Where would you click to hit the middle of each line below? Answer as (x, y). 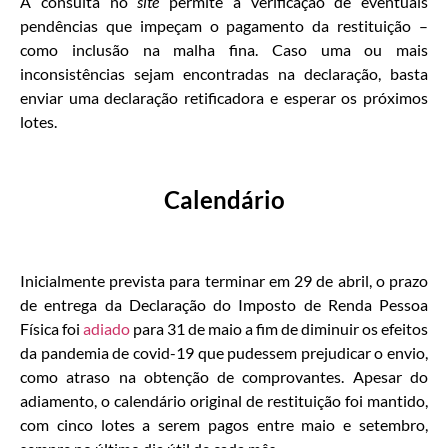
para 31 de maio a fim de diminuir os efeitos (279, 328)
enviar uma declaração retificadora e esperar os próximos (224, 97)
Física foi (51, 328)
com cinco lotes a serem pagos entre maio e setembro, (224, 424)
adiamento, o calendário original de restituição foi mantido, (224, 400)
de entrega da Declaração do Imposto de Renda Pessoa (224, 304)
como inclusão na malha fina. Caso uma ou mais (224, 49)
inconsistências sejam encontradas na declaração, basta (224, 73)
